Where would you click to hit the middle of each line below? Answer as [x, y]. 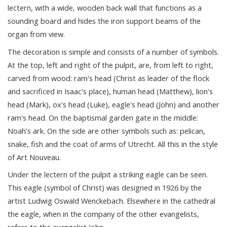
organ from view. [36, 34]
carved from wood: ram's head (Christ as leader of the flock [108, 78]
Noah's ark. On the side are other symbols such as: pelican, [106, 130]
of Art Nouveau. [34, 157]
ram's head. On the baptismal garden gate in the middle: [103, 117]
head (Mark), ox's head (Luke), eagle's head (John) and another [113, 104]
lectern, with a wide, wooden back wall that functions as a [105, 8]
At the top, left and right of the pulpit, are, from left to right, [110, 65]
